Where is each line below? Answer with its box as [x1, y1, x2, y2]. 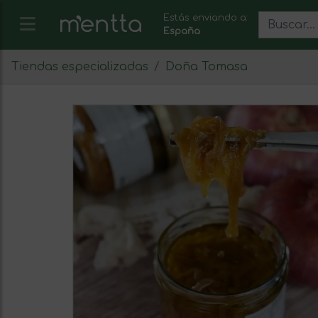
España [163, 26, 200, 36]
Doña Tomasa [165, 60, 248, 73]
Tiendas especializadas [11, 60, 148, 73]
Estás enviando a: [163, 13, 248, 23]
